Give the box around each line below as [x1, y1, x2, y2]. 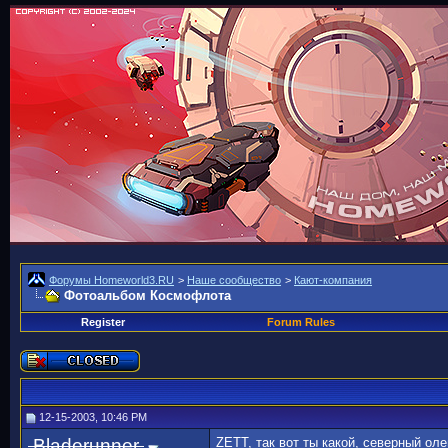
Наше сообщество [187, 274, 281, 286]
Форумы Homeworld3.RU [49, 274, 174, 286]
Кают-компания [294, 274, 372, 286]
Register [80, 316, 125, 328]
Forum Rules [266, 316, 335, 328]
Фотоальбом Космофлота [64, 288, 231, 303]
